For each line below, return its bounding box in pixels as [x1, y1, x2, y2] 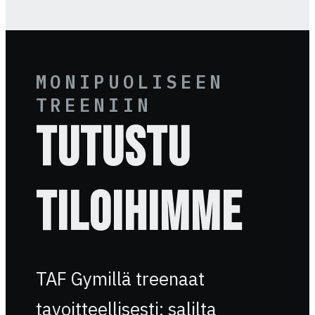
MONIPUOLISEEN [35, 70, 224, 94]
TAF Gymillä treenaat [35, 267, 205, 291]
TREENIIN [35, 93, 152, 117]
